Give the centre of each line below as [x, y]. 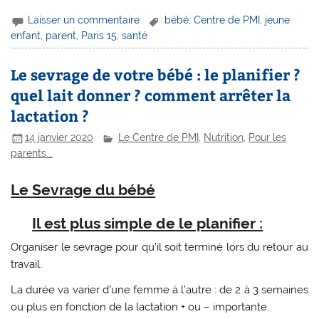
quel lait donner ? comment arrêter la [151, 95]
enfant [26, 35]
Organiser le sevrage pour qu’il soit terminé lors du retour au [159, 247]
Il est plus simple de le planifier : [148, 223]
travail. [27, 265]
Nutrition [224, 138]
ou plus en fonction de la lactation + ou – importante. [140, 307]
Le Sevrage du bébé [83, 190]
